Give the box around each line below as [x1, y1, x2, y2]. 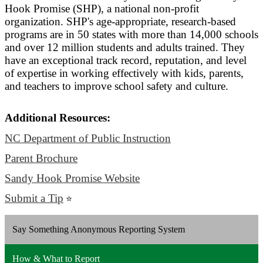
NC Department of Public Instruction [5, 132, 171, 145]
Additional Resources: [5, 112, 110, 124]
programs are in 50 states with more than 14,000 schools [5, 28, 258, 41]
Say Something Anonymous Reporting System [12, 224, 185, 235]
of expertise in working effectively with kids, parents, [5, 67, 244, 80]
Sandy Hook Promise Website [5, 172, 140, 185]
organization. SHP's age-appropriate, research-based [5, 15, 236, 28]
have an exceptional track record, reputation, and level [5, 54, 247, 67]
